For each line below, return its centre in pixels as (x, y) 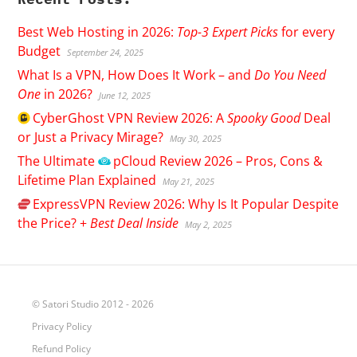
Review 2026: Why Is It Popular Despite (222, 204)
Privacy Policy (62, 326)
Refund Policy (61, 348)
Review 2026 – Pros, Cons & (239, 161)
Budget (39, 51)
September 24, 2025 (106, 52)
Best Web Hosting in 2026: (98, 31)
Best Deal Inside (135, 223)
